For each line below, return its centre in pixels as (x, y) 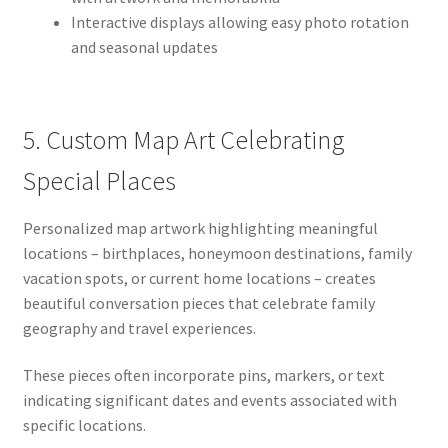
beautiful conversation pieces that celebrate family (198, 302)
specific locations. (84, 425)
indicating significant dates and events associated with (209, 400)
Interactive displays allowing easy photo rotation (239, 22)
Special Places (99, 180)
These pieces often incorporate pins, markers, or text (203, 375)
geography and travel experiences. (139, 327)
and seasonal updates (144, 47)
